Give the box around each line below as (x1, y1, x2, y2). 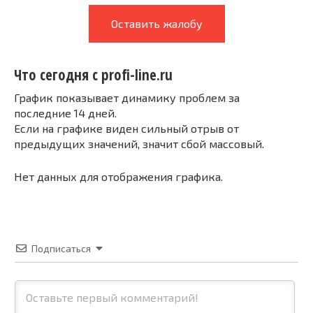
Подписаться (31, 242, 91, 254)
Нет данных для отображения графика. (14, 169, 223, 183)
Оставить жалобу (110, 17, 203, 30)
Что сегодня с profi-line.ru (14, 65, 173, 85)
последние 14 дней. (14, 105, 117, 119)
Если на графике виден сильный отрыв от (14, 121, 239, 135)
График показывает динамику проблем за (14, 90, 240, 104)
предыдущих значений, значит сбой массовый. (14, 136, 264, 150)
